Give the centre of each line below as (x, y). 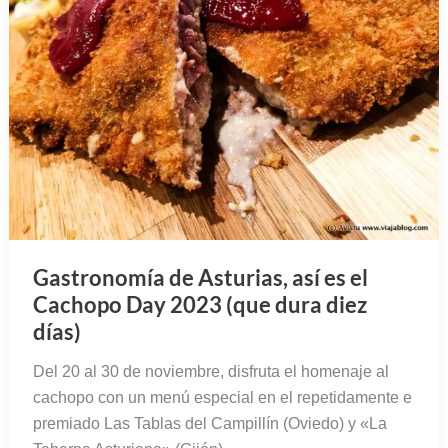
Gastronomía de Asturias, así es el (200, 278)
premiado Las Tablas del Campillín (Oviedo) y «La (209, 424)
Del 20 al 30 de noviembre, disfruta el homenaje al (210, 372)
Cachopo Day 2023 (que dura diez (199, 305)
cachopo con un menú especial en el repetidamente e (222, 398)
